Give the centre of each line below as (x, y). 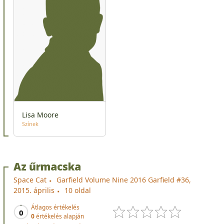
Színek (30, 123)
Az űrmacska (47, 166)
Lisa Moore (40, 114)
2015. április (34, 190)
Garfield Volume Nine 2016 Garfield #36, (124, 179)
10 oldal (78, 190)
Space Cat (30, 179)
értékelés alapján (59, 216)
